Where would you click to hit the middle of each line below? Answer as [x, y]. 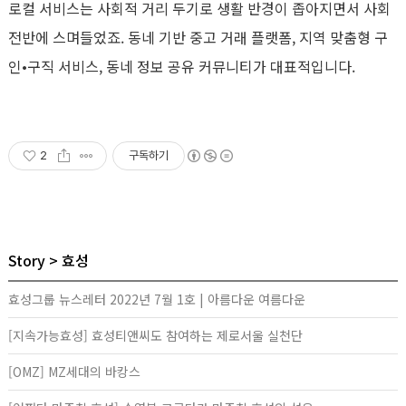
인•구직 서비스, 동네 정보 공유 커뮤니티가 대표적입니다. [182, 66]
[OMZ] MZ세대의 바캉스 [74, 372]
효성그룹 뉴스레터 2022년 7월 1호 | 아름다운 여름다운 [157, 299]
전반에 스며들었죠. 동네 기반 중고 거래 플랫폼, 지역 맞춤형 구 [198, 37]
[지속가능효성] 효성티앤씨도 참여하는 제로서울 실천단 [155, 335]
